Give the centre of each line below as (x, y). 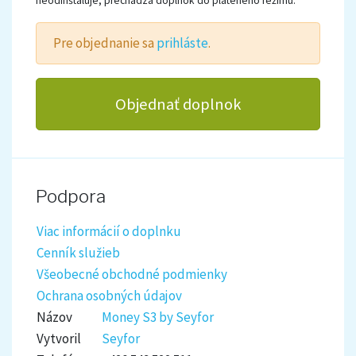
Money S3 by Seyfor (158, 317)
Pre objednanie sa (105, 43)
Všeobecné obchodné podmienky (132, 274)
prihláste (183, 43)
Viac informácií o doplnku (109, 231)
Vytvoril (59, 338)
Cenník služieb (78, 252)
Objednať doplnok (178, 104)
